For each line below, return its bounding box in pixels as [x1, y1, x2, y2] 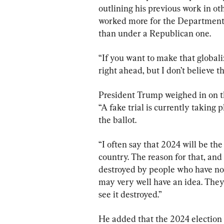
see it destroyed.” [98, 189, 162, 200]
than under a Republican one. [98, 28, 211, 39]
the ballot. [98, 114, 136, 125]
